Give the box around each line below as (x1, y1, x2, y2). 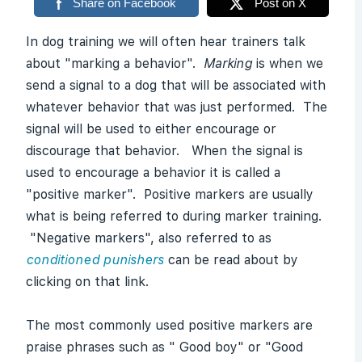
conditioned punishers (26, 252, 164, 267)
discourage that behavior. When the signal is (26, 143, 303, 158)
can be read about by (168, 252, 298, 267)
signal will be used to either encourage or (26, 121, 276, 137)
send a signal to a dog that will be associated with (26, 78, 326, 93)
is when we (252, 56, 323, 71)
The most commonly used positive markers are (26, 318, 313, 333)
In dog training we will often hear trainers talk (26, 34, 305, 49)
